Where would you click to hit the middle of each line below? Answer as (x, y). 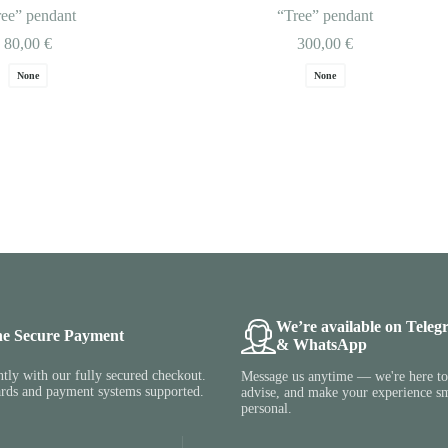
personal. (266, 409)
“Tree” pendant (325, 16)
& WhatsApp (321, 345)
